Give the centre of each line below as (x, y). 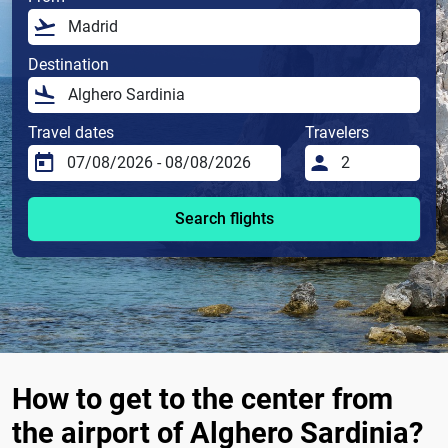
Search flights (224, 219)
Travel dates (71, 133)
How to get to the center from (202, 399)
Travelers (337, 133)
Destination (68, 65)
